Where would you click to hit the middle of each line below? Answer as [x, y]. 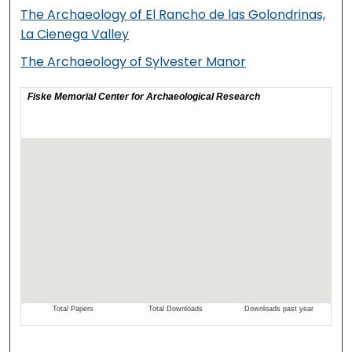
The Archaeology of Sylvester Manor [134, 61]
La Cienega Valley [75, 34]
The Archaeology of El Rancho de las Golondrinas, [173, 14]
